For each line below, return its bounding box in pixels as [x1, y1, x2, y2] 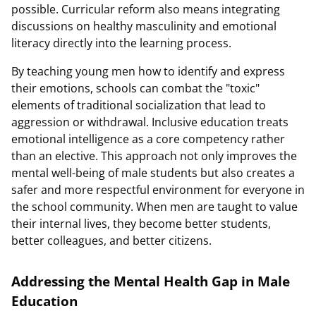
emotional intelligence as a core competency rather [11, 131, 285, 147]
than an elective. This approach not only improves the [11, 148, 297, 164]
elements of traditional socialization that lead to [11, 97, 266, 113]
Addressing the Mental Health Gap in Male [11, 272, 290, 290]
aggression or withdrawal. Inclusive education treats [11, 114, 288, 130]
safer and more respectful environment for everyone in [11, 182, 305, 197]
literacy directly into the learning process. [11, 35, 231, 51]
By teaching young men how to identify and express [11, 63, 285, 79]
